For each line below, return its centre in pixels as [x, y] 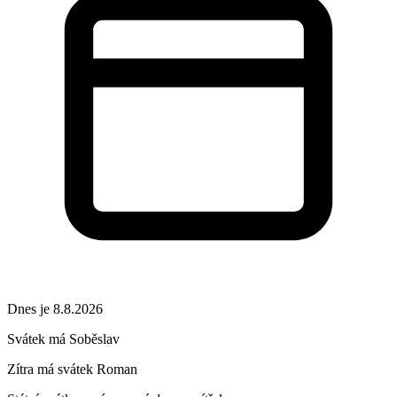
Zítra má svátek [52, 369]
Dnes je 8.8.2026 [55, 308]
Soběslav [94, 339]
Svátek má [38, 339]
